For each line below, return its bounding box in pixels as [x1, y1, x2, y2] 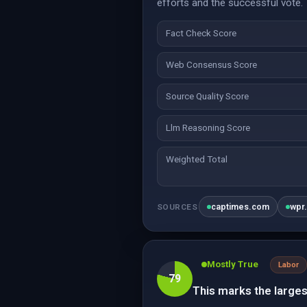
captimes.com [211, 201, 270, 212]
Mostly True [207, 259, 258, 269]
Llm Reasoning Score [166, 123, 250, 133]
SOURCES [157, 201, 198, 212]
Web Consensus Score [166, 60, 257, 70]
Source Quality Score [166, 91, 249, 101]
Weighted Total [166, 154, 228, 164]
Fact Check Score [166, 28, 236, 38]
